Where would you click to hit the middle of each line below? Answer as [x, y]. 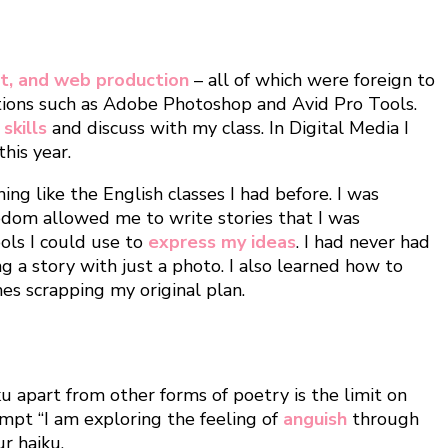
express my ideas [222, 242]
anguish [315, 418]
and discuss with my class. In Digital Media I [228, 128]
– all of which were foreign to [314, 80]
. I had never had [363, 242]
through [383, 418]
